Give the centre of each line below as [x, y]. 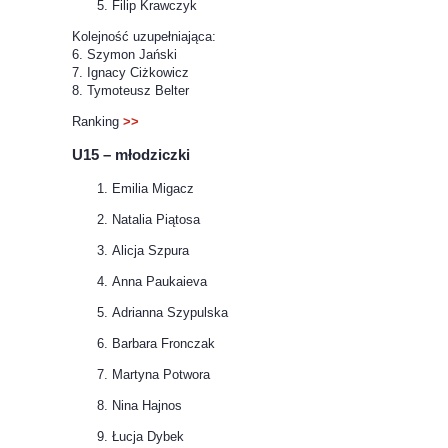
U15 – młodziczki [131, 155]
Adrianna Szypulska [170, 312]
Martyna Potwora [161, 374]
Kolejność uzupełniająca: [144, 37]
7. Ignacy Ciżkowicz [130, 73]
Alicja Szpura [150, 250]
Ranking [97, 122]
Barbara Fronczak [163, 343]
